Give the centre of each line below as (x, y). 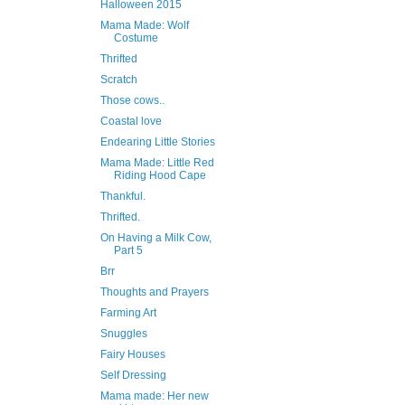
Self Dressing (133, 376)
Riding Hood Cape (160, 176)
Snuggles (123, 334)
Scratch (118, 80)
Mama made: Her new (154, 396)
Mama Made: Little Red (157, 163)
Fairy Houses (132, 355)
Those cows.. (132, 101)
